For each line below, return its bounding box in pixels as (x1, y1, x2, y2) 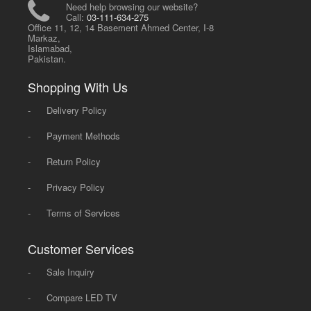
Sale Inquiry (47, 264, 95, 278)
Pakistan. (28, 51, 67, 65)
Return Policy (47, 154, 101, 168)
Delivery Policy (47, 103, 108, 117)
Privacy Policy (47, 180, 106, 194)
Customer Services (28, 239, 135, 258)
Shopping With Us (28, 77, 128, 96)
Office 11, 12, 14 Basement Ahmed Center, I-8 (28, 20, 215, 34)
